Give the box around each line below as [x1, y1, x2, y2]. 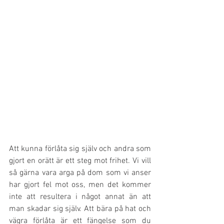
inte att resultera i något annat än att [9, 192, 151, 202]
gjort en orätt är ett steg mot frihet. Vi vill [9, 156, 151, 166]
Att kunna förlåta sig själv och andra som [9, 144, 151, 154]
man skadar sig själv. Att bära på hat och [9, 204, 151, 214]
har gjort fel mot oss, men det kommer [9, 180, 151, 190]
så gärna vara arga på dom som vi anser [9, 168, 151, 178]
